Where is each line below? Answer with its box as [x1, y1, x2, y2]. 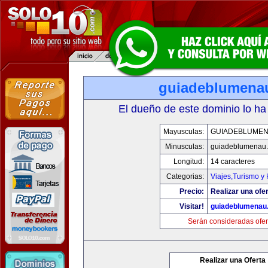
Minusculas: [165, 142, 204, 151]
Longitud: [173, 157, 204, 166]
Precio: [179, 187, 204, 196]
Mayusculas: [163, 127, 204, 136]
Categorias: [166, 172, 204, 181]
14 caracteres [211, 157, 255, 166]
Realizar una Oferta [200, 256, 266, 264]
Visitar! [179, 202, 204, 211]
